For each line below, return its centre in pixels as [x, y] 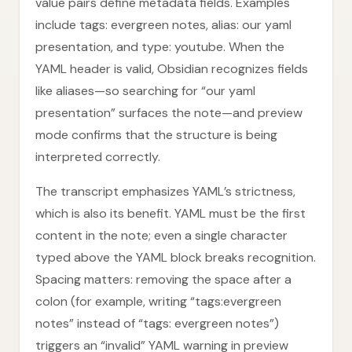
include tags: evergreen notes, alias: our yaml [163, 25]
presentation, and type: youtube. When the [160, 47]
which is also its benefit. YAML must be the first [170, 213]
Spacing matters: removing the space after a [163, 279]
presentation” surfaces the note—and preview [169, 113]
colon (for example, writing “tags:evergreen [158, 301]
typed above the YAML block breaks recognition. [176, 257]
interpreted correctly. [98, 157]
